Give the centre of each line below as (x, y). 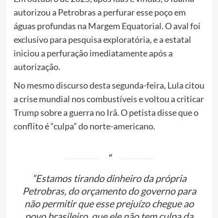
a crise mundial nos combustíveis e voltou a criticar (109, 99)
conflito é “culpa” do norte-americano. (84, 126)
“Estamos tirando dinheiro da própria (109, 178)
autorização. (37, 66)
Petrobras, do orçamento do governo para (109, 191)
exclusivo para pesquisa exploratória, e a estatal (102, 39)
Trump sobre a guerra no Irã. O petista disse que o (106, 112)
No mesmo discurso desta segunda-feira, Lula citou (109, 85)
